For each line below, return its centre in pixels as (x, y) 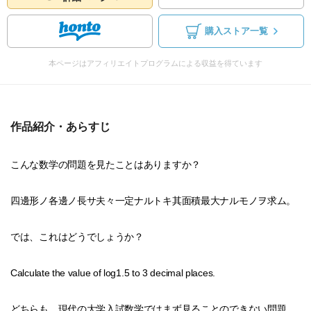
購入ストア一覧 (236, 31)
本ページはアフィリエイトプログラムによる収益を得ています (155, 63)
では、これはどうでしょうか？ (77, 237)
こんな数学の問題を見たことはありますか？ (106, 165)
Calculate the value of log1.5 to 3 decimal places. (113, 273)
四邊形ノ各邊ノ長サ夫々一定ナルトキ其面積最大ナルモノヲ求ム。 (153, 201)
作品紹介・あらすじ (60, 127)
